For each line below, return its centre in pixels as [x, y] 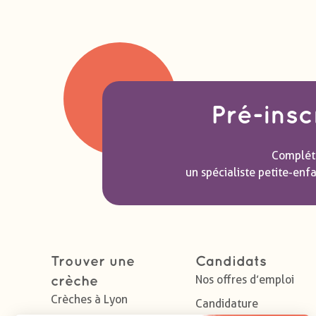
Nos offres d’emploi [245, 280]
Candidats [231, 262]
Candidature [227, 304]
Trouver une [93, 262]
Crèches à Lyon [89, 300]
